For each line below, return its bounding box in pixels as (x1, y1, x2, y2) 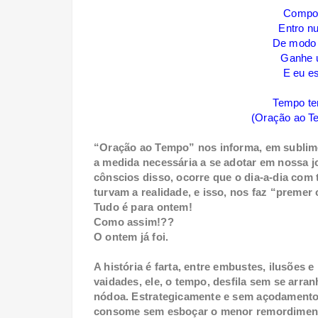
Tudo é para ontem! (94, 201, 192, 214)
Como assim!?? (94, 216, 174, 229)
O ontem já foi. (94, 231, 169, 243)
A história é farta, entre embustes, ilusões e (94, 261, 314, 273)
